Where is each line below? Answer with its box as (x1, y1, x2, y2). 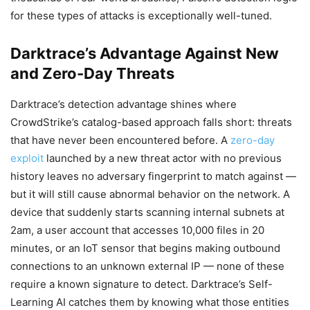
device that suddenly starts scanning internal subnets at (10, 205, 284, 219)
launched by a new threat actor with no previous (44, 151, 282, 165)
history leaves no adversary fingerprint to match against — (10, 169, 296, 183)
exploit (10, 151, 44, 165)
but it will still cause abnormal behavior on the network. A (10, 187, 290, 201)
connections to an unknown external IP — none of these (10, 259, 284, 273)
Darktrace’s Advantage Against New (10, 44, 279, 62)
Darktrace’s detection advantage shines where (10, 97, 237, 111)
